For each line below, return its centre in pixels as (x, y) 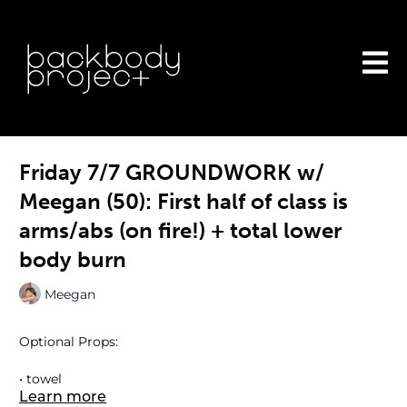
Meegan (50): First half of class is (184, 201)
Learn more (63, 398)
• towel (40, 379)
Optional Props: (69, 342)
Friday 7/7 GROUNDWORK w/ (172, 172)
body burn (73, 259)
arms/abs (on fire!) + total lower (180, 230)
